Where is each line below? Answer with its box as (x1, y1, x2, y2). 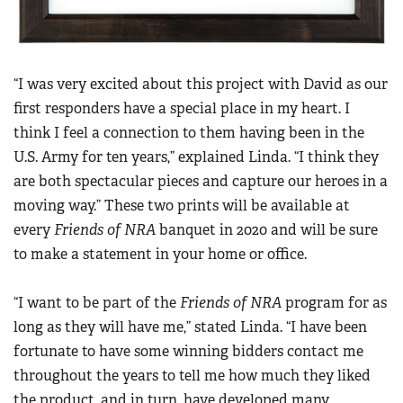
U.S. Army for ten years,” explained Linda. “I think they (13, 148, 379, 167)
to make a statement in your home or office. (13, 245, 307, 264)
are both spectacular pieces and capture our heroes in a (13, 172, 388, 192)
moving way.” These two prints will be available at (13, 196, 350, 216)
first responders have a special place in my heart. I (13, 99, 350, 119)
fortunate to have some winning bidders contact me (13, 342, 363, 362)
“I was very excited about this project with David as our (13, 75, 388, 94)
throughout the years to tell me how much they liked (13, 366, 371, 386)
